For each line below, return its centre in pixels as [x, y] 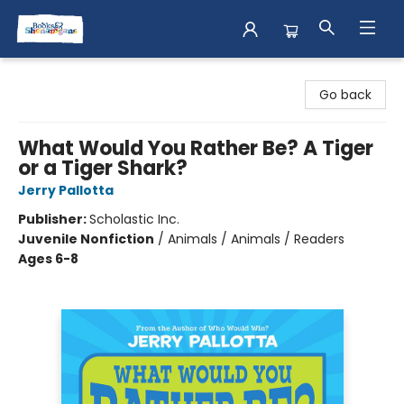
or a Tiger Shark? [103, 168]
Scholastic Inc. [134, 219]
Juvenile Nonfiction [86, 239]
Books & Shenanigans [81, 75]
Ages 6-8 [48, 259]
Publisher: [54, 219]
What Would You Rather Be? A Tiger [196, 148]
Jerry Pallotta [66, 190]
